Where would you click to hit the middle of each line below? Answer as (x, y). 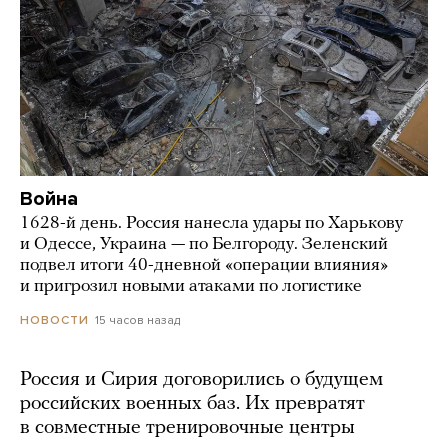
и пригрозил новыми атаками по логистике (191, 286)
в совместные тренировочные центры (187, 427)
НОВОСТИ (54, 319)
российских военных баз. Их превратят (192, 403)
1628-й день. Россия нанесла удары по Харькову (211, 223)
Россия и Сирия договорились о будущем (201, 379)
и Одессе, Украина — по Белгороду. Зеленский (204, 244)
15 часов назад (137, 319)
